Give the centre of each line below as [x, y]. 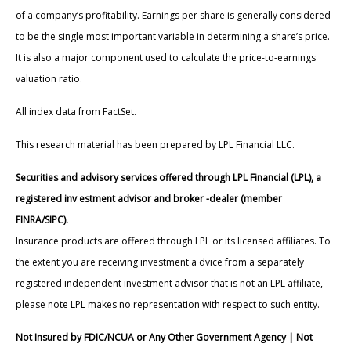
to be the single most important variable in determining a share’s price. [173, 36]
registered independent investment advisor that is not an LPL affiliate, [169, 283]
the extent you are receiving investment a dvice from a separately [160, 262]
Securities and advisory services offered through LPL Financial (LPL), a [168, 177]
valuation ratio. [49, 78]
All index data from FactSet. [76, 111]
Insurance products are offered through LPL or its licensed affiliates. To [173, 241]
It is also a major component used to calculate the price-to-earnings [166, 57]
